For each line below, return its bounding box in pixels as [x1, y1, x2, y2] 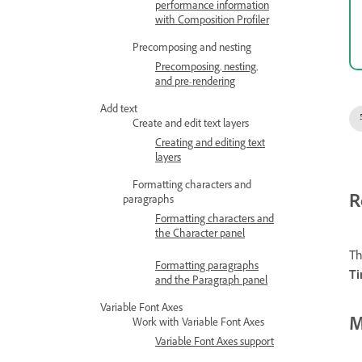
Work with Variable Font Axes [133, 316, 264, 332]
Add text [100, 103, 137, 119]
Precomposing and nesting [133, 41, 251, 57]
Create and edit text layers [133, 117, 249, 133]
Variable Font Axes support [155, 335, 274, 351]
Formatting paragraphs [155, 259, 259, 276]
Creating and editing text [155, 137, 265, 153]
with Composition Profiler [155, 14, 269, 30]
